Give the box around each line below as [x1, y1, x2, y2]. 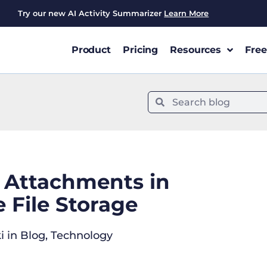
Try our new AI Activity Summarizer [17, 8, 164, 18]
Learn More [164, 8, 209, 18]
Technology [50, 229, 113, 242]
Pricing [123, 44, 159, 55]
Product [71, 44, 111, 55]
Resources [170, 44, 222, 55]
